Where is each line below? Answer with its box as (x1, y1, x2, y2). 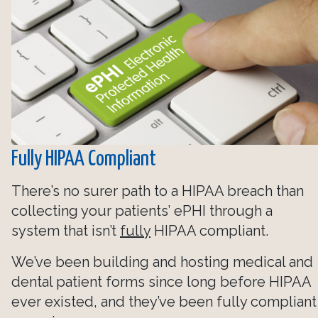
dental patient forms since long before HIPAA (11, 273, 311, 290)
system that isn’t (11, 221, 120, 239)
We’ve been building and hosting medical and (11, 253, 313, 270)
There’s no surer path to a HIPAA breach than (11, 182, 304, 199)
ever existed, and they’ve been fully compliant (11, 292, 317, 310)
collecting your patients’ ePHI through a (11, 202, 273, 219)
